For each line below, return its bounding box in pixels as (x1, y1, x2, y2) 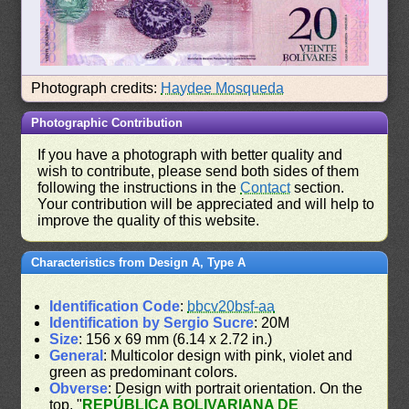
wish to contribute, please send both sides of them (37, 163, 360, 179)
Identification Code (49, 298, 181, 314)
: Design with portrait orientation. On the (108, 380, 363, 396)
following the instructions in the (37, 179, 241, 195)
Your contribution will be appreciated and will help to (37, 195, 375, 212)
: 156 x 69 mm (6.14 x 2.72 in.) (79, 330, 273, 347)
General (49, 347, 104, 363)
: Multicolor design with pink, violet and (103, 347, 353, 363)
